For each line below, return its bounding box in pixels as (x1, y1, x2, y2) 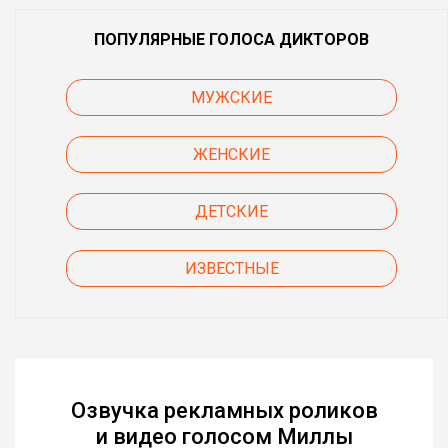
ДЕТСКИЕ (195, 201, 268, 221)
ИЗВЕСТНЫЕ (184, 258, 279, 278)
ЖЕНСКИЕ (193, 144, 270, 164)
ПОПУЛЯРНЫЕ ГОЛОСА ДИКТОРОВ (94, 29, 369, 49)
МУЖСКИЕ (191, 87, 272, 107)
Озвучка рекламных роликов (70, 397, 378, 423)
